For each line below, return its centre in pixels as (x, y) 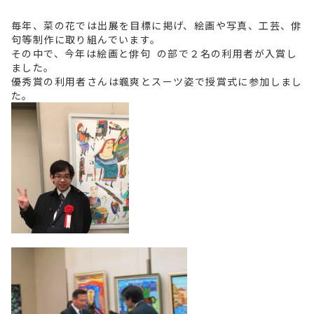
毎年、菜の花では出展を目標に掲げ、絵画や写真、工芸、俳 (157, 26)
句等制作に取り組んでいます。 (86, 40)
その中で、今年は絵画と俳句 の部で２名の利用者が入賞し (155, 54)
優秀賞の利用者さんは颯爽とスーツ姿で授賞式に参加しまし (157, 82)
